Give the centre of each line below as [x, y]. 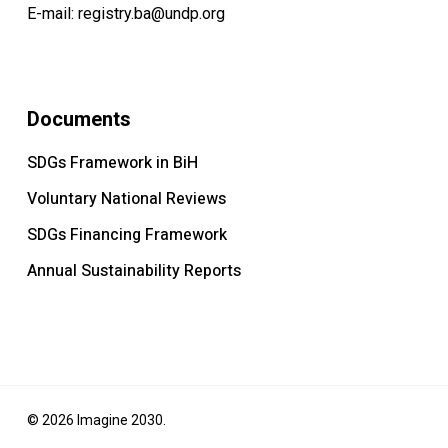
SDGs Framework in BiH [112, 163]
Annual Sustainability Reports [133, 271]
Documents [78, 119]
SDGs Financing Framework [126, 235]
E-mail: [52, 14]
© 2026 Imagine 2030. [96, 420]
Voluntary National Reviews [126, 199]
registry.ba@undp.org [151, 14]
